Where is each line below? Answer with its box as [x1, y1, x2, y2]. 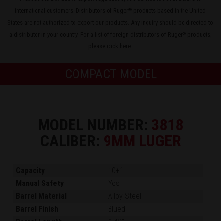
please [88, 42, 107, 50]
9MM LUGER [103, 131, 181, 150]
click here [107, 42, 131, 50]
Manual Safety [16, 178, 64, 188]
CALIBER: [40, 131, 104, 150]
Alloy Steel [108, 191, 142, 201]
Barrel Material [16, 191, 67, 201]
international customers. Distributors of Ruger [15, 6, 129, 14]
